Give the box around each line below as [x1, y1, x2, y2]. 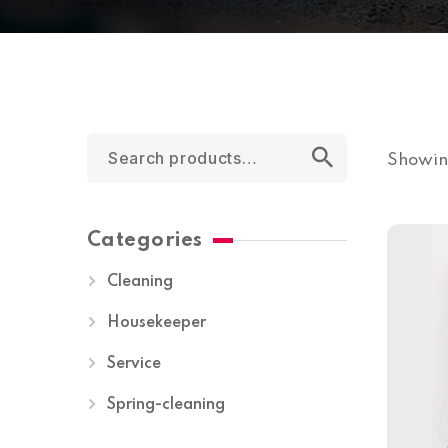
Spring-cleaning [107, 397, 225, 413]
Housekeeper [107, 315, 206, 331]
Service [107, 356, 161, 372]
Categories [87, 231, 203, 251]
